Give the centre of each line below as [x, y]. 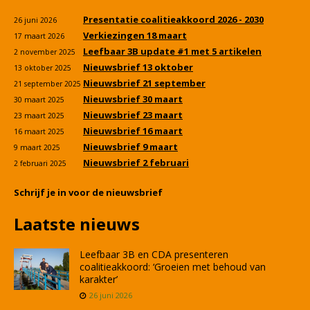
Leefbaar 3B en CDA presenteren [154, 255]
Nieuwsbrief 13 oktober [138, 67]
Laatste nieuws [77, 224]
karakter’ [99, 280]
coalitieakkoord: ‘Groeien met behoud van [173, 267]
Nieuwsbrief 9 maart [130, 147]
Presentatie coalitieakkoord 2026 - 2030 [173, 20]
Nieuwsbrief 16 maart [133, 131]
